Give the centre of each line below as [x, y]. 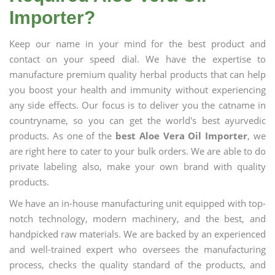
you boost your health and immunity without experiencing [137, 90]
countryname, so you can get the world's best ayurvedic [137, 120]
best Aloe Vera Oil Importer [182, 136]
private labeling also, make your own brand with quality [137, 166]
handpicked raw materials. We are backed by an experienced [137, 234]
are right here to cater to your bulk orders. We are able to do [137, 151]
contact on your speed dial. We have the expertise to [137, 59]
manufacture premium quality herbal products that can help [137, 74]
